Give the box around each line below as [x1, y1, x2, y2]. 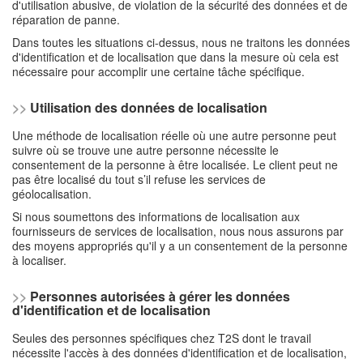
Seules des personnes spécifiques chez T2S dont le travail [12, 330, 311, 346]
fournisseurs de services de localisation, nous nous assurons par [12, 222, 344, 239]
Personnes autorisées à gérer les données [30, 287, 290, 305]
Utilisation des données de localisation [30, 98, 267, 117]
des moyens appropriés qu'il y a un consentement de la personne [12, 237, 348, 254]
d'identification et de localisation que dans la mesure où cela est [12, 48, 339, 65]
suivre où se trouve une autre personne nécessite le [12, 142, 279, 158]
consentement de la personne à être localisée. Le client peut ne [12, 156, 338, 173]
